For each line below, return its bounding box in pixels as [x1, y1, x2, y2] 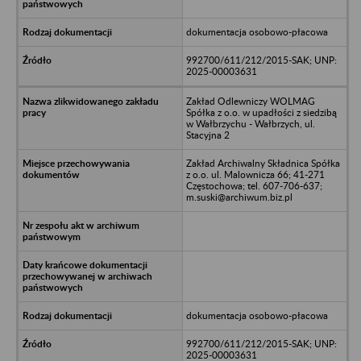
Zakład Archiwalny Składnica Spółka [185, 156, 340, 169]
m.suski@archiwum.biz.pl [185, 190, 293, 203]
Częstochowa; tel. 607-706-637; [185, 179, 322, 192]
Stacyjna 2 [185, 128, 230, 141]
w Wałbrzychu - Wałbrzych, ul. [185, 117, 315, 130]
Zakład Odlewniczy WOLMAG [185, 94, 315, 107]
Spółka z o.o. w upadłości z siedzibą [185, 106, 337, 118]
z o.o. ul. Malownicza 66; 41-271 [185, 168, 325, 180]
